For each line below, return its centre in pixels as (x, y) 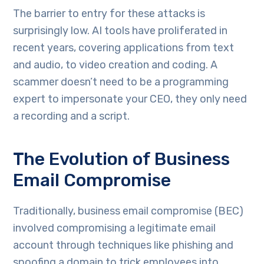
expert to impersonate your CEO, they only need (130, 99)
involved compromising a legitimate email (115, 228)
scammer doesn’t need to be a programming (121, 82)
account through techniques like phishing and (123, 245)
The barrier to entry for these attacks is (109, 13)
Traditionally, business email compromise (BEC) (128, 211)
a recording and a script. (72, 116)
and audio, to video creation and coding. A (115, 65)
